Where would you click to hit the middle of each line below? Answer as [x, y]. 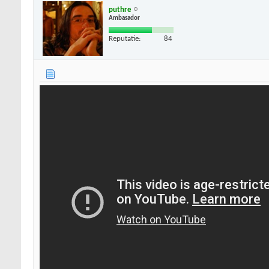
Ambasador [124, 18]
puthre [120, 10]
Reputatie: [125, 38]
